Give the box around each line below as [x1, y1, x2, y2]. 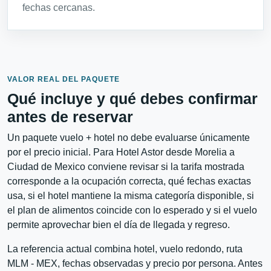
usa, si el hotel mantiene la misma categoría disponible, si [7, 191, 254, 201]
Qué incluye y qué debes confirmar [7, 90, 258, 108]
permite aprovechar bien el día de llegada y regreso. [7, 220, 230, 230]
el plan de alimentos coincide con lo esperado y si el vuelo [7, 205, 257, 216]
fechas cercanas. [22, 2, 95, 13]
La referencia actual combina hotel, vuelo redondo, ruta [7, 244, 243, 255]
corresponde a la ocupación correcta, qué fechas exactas [7, 176, 251, 187]
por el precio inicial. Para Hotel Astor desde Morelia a [7, 147, 235, 158]
